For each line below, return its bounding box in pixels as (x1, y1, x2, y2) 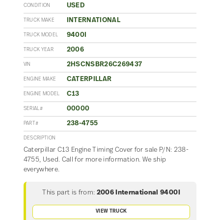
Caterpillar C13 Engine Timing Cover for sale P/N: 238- (23, 147, 189, 154)
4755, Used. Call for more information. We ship (23, 157, 166, 164)
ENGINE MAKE (23, 77, 56, 82)
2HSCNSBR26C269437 (66, 61, 142, 68)
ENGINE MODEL (23, 91, 60, 97)
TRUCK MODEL (23, 32, 58, 38)
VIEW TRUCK (95, 209, 127, 215)
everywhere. (23, 166, 60, 173)
